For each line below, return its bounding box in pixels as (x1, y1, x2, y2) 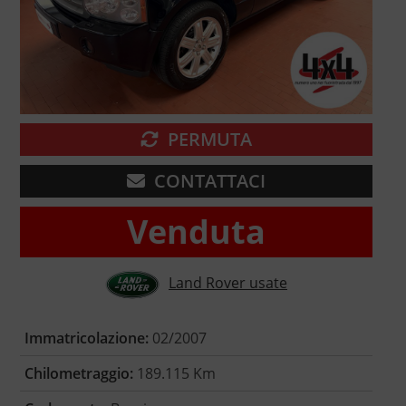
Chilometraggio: (24, 363, 133, 384)
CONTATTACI (154, 169, 266, 194)
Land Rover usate (169, 273, 287, 293)
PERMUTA (168, 127, 252, 152)
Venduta (127, 209, 266, 255)
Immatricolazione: (24, 328, 149, 349)
